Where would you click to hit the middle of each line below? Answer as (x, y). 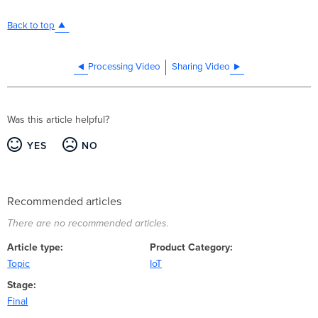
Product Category (190, 248)
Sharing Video (201, 67)
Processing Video (125, 67)
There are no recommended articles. (88, 223)
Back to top (31, 26)
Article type (34, 248)
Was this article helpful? (59, 120)
